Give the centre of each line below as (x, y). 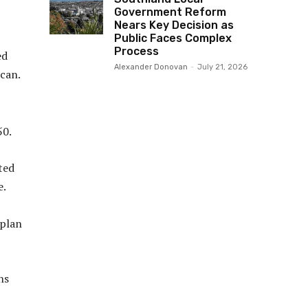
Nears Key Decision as (174, 25)
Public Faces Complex (173, 38)
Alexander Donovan (151, 67)
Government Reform (170, 12)
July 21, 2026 (222, 67)
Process (136, 51)
